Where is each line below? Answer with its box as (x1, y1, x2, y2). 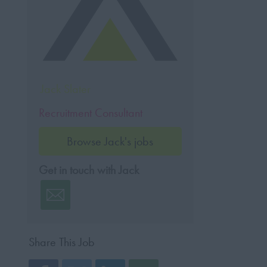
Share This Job (28, 234, 95, 250)
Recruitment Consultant (38, 105, 142, 120)
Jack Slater (40, 81, 91, 97)
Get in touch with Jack (38, 162, 139, 178)
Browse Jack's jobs (67, 133, 154, 149)
